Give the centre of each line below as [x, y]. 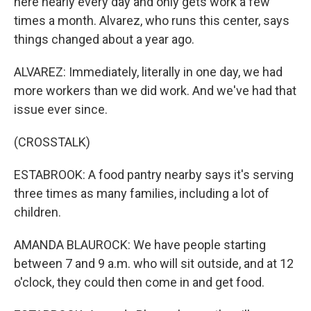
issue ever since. [61, 109]
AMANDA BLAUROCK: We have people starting [140, 245]
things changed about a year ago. [104, 39]
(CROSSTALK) [52, 142]
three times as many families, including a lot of [142, 193]
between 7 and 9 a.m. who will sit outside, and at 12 [154, 263]
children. [37, 212]
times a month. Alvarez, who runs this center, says [152, 20]
